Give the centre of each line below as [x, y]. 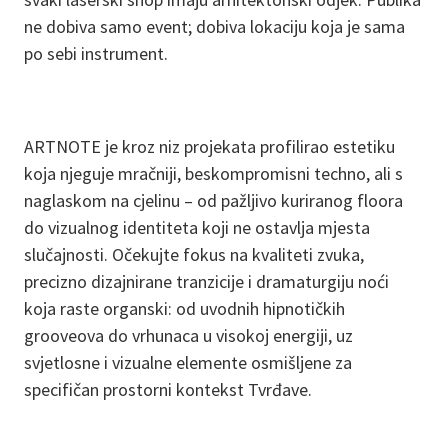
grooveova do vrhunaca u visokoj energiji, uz [188, 335]
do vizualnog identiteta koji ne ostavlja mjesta [197, 227]
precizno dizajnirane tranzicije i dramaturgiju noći [206, 281]
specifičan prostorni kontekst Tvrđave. [168, 389]
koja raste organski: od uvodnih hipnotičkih [184, 308]
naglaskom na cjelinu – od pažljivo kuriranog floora [213, 200]
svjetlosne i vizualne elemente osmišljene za [188, 362]
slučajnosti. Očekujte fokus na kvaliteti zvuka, [194, 254]
